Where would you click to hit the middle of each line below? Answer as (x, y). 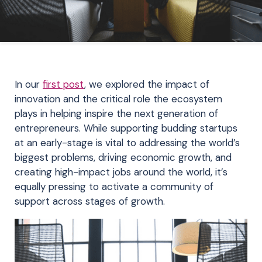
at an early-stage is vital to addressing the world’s (127, 143)
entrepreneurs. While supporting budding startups (126, 128)
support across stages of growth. (90, 201)
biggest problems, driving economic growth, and (123, 157)
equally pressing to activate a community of (114, 187)
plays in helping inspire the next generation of (116, 113)
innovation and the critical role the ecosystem (118, 99)
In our (29, 84)
